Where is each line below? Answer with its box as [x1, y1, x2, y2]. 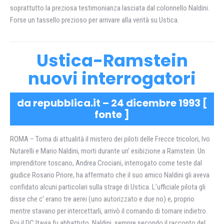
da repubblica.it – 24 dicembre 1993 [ [16, 96, 207, 110]
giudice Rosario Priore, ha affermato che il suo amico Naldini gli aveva [10, 170, 209, 179]
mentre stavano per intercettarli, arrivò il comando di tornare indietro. [10, 206, 207, 215]
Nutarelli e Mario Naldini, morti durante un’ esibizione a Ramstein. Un [10, 146, 205, 155]
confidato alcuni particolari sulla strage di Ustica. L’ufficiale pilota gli [10, 182, 205, 191]
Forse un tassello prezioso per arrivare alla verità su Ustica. [10, 15, 179, 24]
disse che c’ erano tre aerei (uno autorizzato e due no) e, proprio [10, 194, 194, 203]
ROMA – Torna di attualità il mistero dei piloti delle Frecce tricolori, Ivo [10, 134, 210, 143]
